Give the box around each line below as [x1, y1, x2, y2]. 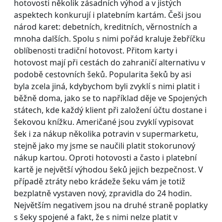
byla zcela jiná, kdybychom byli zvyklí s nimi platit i [14, 80, 200, 92]
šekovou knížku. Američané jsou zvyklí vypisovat [14, 116, 194, 127]
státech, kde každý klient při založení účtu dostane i [14, 104, 207, 115]
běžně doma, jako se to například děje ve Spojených [14, 92, 207, 104]
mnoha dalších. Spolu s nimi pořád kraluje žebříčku [14, 33, 205, 44]
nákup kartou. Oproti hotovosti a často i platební [14, 152, 197, 163]
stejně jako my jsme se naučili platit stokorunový [14, 140, 195, 151]
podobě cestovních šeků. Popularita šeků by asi [14, 68, 191, 80]
